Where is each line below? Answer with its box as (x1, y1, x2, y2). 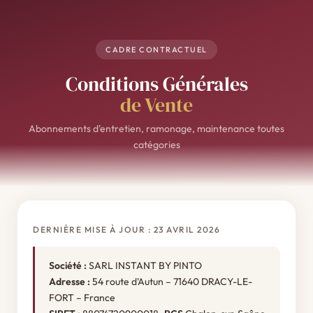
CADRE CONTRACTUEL (105, 45, 208, 54)
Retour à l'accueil (26, 199, 95, 210)
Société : (49, 259, 87, 272)
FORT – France (49, 291, 115, 304)
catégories (133, 138, 180, 151)
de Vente (120, 92, 193, 118)
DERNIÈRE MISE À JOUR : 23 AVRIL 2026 (33, 224, 220, 235)
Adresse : (49, 275, 90, 288)
